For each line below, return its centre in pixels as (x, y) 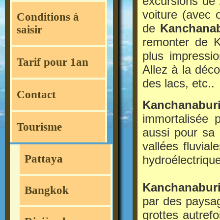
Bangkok (47, 191)
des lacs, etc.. (179, 83)
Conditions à (48, 17)
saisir (29, 30)
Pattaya (44, 159)
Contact (36, 95)
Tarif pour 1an (53, 62)
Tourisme (39, 127)
